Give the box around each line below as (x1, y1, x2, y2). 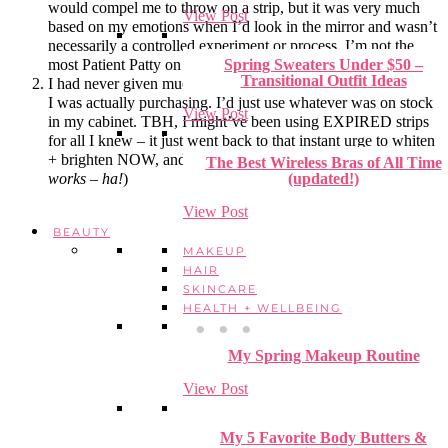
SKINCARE (183, 282, 257, 296)
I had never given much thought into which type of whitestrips (48, 74, 440, 92)
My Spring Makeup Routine (227, 347, 420, 364)
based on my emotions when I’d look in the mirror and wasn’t (48, 17, 437, 35)
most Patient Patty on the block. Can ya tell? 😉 (48, 55, 347, 73)
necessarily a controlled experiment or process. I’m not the (48, 36, 414, 54)
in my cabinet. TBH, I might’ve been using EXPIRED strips (48, 112, 429, 130)
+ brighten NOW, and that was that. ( (48, 150, 282, 168)
